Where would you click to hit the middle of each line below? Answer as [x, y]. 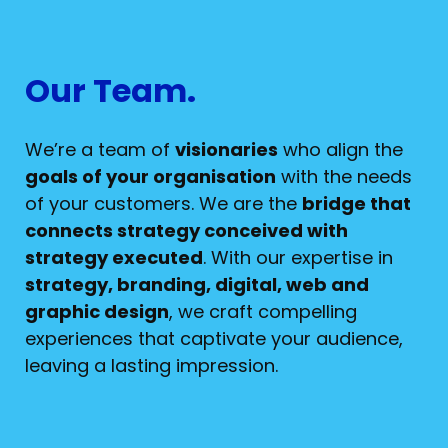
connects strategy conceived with [186, 230]
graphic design [97, 311]
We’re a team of [100, 149]
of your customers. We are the [163, 203]
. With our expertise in [298, 257]
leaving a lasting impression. [151, 365]
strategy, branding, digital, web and [197, 284]
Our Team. [110, 90]
